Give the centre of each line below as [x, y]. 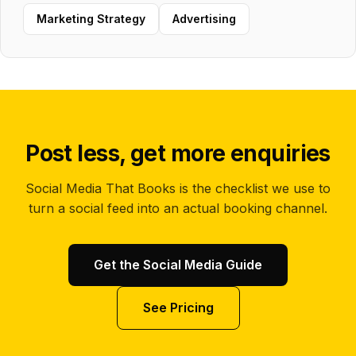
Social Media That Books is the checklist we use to [178, 188]
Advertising [204, 19]
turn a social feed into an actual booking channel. [178, 208]
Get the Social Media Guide [178, 265]
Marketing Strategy [91, 19]
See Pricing [178, 308]
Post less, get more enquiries [178, 153]
